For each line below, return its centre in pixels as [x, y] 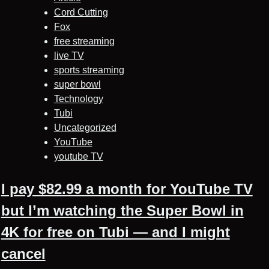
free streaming [84, 41]
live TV [69, 55]
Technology [78, 98]
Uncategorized [85, 127]
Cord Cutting [81, 12]
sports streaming [89, 70]
